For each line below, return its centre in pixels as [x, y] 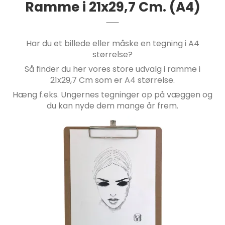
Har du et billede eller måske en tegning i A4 [113, 44]
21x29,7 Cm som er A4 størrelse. [113, 80]
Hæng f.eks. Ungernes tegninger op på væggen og [113, 95]
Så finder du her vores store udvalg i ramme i [113, 69]
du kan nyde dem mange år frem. [113, 106]
